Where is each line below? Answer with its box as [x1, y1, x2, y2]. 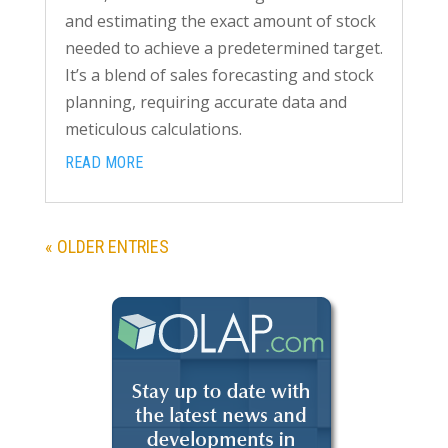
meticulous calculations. [64, 117, 246, 140]
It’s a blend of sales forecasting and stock [64, 63, 374, 86]
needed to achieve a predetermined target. [64, 36, 383, 59]
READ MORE [64, 152, 143, 172]
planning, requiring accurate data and [64, 90, 347, 113]
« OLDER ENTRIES [44, 235, 169, 257]
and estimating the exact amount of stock [64, 9, 376, 32]
